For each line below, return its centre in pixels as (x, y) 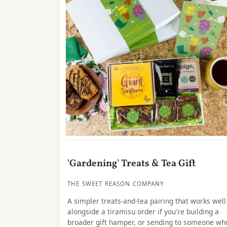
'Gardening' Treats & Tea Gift (131, 164)
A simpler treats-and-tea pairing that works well (147, 201)
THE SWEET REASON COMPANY (116, 184)
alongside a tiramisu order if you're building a (143, 211)
